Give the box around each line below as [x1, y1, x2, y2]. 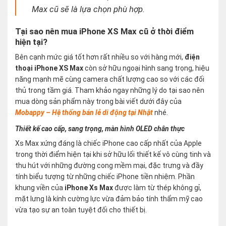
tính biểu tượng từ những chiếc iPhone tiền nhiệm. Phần [15, 173, 195, 181]
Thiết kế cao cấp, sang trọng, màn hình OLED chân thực [15, 125, 185, 133]
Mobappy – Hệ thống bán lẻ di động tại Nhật [15, 108, 153, 117]
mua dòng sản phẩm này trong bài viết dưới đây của [15, 97, 182, 106]
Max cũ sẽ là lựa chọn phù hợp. [32, 4, 145, 15]
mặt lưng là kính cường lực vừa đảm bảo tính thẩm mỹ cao [15, 195, 203, 203]
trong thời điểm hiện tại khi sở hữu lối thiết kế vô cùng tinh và [15, 150, 211, 159]
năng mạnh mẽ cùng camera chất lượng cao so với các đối [15, 75, 204, 84]
